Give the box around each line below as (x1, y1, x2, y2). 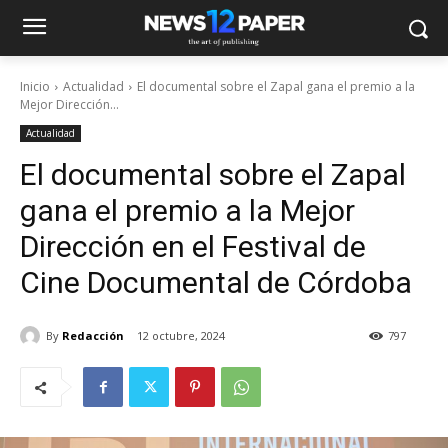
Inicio (20, 78, 50, 95)
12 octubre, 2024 (137, 328, 225, 344)
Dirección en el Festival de (20, 229, 366, 264)
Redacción (62, 327, 124, 343)
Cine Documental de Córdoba (20, 265, 412, 300)
